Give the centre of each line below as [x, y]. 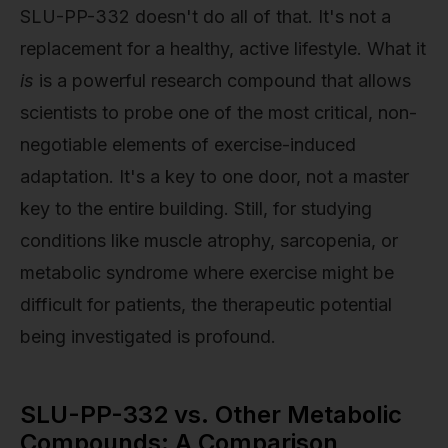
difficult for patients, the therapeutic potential [206, 304]
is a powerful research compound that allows [222, 80]
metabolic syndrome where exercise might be [207, 272]
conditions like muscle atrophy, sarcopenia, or [209, 240]
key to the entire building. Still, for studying [196, 208]
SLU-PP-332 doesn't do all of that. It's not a [205, 16]
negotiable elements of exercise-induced [188, 144]
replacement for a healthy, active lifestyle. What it [223, 48]
